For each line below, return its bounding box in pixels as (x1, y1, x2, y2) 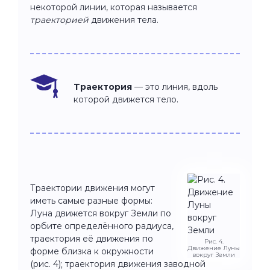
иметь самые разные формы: (30, 195, 152, 206)
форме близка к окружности (30, 245, 154, 257)
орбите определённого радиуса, (30, 220, 174, 231)
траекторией (30, 14, 89, 25)
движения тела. (89, 14, 161, 25)
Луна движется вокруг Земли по (30, 207, 171, 219)
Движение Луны (187, 243, 240, 252)
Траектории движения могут (30, 182, 155, 193)
